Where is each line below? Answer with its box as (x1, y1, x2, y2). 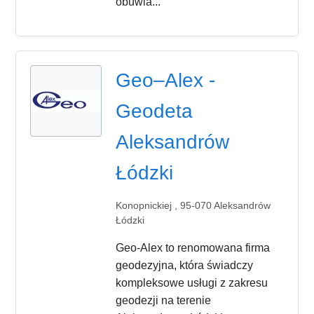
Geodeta (116, 100, 193, 122)
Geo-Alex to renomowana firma (116, 241, 271, 254)
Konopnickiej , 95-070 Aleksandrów (116, 199, 271, 211)
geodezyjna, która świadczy (116, 259, 254, 271)
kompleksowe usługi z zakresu (116, 276, 268, 289)
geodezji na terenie (116, 294, 212, 306)
